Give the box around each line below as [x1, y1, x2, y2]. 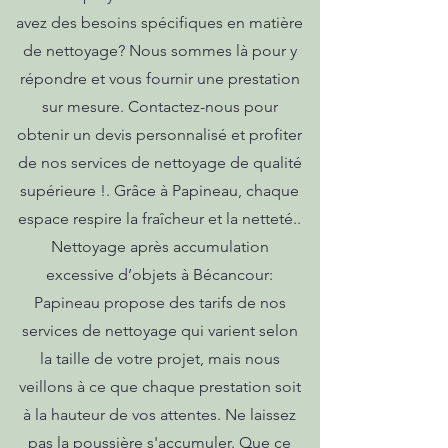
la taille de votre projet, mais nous [39, 349, 280, 368]
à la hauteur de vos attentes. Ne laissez [23, 405, 296, 424]
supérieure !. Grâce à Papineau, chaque [20, 181, 299, 200]
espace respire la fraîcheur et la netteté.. [18, 209, 301, 228]
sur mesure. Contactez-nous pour [41, 97, 278, 116]
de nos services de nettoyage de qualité [17, 153, 302, 172]
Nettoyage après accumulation [50, 237, 269, 256]
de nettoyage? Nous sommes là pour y [22, 41, 297, 60]
